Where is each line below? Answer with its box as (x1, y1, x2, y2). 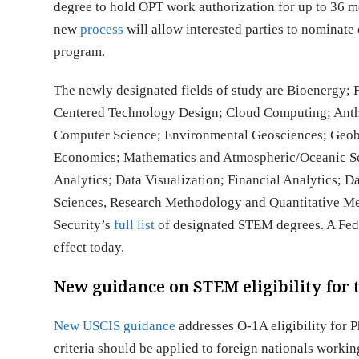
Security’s (54, 217, 115, 232)
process (80, 22, 124, 37)
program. (54, 44, 109, 59)
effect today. (54, 240, 125, 255)
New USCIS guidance (54, 318, 176, 333)
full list (114, 217, 155, 232)
